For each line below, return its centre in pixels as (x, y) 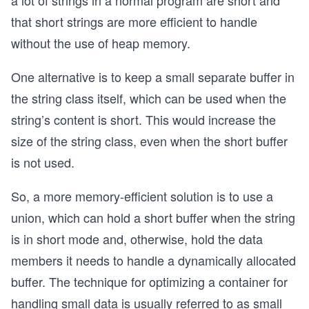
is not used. (43, 162)
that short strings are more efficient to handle (134, 21)
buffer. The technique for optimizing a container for (149, 281)
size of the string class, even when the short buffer (149, 141)
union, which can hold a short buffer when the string (153, 217)
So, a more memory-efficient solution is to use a (142, 196)
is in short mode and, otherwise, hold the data (137, 239)
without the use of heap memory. (101, 43)
